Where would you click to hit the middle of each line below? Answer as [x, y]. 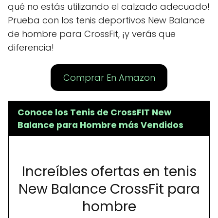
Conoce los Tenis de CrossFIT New [94, 112]
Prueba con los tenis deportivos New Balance [106, 20]
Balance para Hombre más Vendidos [100, 125]
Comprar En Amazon [109, 78]
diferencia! [31, 47]
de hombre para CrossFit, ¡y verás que [92, 34]
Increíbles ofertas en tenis [109, 171]
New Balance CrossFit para [109, 189]
